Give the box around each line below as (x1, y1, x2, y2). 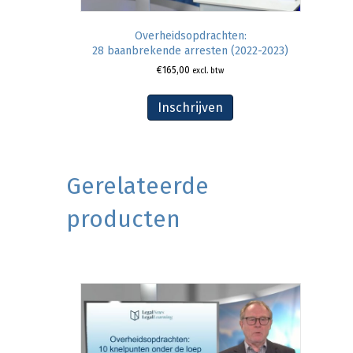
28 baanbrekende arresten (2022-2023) (92, 44, 288, 58)
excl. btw (192, 65, 224, 76)
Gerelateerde (66, 171, 209, 200)
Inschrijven (158, 100, 223, 116)
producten (66, 204, 180, 233)
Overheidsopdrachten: (134, 29, 247, 43)
